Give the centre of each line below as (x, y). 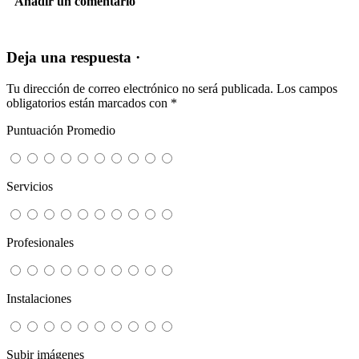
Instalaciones (39, 299)
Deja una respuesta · (73, 58)
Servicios (30, 187)
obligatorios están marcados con (89, 103)
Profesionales (40, 243)
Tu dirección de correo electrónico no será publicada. (140, 89)
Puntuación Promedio (61, 131)
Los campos (307, 89)
